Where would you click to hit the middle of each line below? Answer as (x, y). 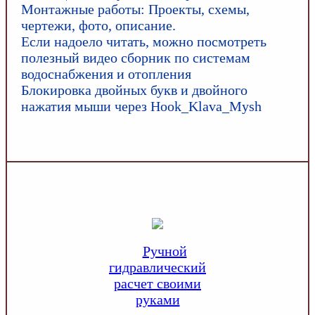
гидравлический (157, 267)
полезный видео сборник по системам (136, 57)
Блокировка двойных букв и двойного (134, 90)
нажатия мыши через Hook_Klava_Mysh (141, 106)
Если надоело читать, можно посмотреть (144, 41)
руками (157, 300)
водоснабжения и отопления (106, 73)
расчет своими (157, 283)
